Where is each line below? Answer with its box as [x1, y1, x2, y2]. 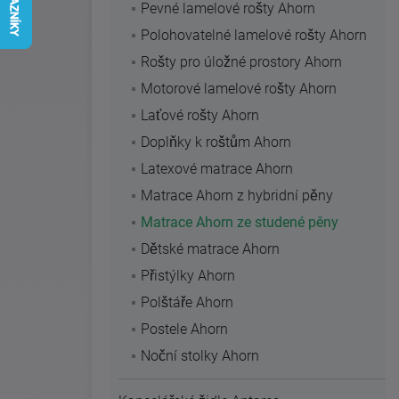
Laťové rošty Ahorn [141, 107, 259, 124]
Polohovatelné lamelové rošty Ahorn [141, 27, 367, 44]
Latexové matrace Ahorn [141, 160, 293, 177]
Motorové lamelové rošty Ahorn [141, 80, 337, 97]
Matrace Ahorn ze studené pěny [141, 214, 338, 231]
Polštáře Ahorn [141, 294, 233, 311]
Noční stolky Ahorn [141, 347, 259, 364]
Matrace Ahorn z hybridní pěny [141, 187, 333, 204]
